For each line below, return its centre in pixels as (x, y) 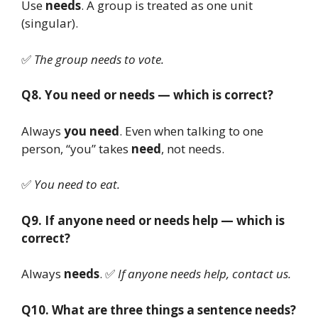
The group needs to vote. (99, 59)
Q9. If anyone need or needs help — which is (153, 220)
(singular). (50, 23)
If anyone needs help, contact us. (204, 274)
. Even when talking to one (191, 131)
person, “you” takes (76, 148)
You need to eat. (77, 185)
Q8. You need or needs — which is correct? (147, 95)
